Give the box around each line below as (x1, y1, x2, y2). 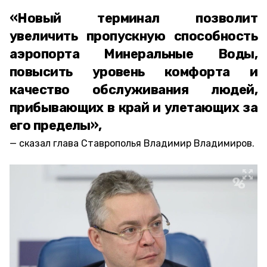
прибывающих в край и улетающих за (10, 100, 257, 116)
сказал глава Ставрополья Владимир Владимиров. (19, 138, 254, 149)
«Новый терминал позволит (10, 10, 257, 26)
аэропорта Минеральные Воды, (10, 46, 257, 62)
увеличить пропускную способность (10, 28, 257, 44)
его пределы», (10, 117, 102, 133)
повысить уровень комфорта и (10, 64, 257, 80)
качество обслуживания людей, (10, 82, 257, 98)
